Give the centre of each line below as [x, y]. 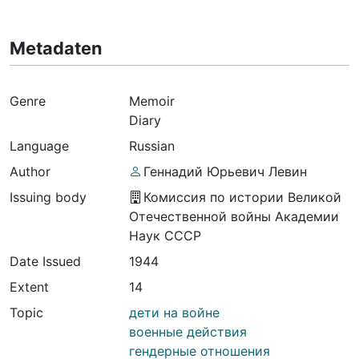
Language [39, 146]
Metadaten [56, 48]
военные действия [188, 332]
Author [30, 172]
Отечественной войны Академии [234, 217]
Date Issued [45, 262]
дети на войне [175, 313]
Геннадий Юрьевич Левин [225, 172]
